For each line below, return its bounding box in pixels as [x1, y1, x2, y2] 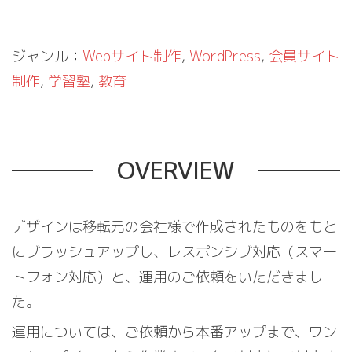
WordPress [189, 46, 261, 66]
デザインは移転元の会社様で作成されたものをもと [12, 217, 337, 236]
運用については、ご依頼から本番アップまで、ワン [12, 322, 337, 342]
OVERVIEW [117, 154, 235, 187]
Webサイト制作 [82, 46, 181, 66]
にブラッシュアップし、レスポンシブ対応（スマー [12, 242, 337, 262]
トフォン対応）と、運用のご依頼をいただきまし [12, 267, 323, 287]
